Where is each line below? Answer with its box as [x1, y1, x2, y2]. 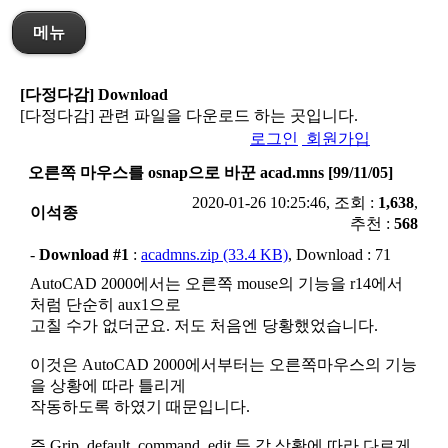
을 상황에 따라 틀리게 [30, 377, 186, 394]
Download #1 [39, 246, 129, 263]
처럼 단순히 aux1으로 [30, 296, 181, 313]
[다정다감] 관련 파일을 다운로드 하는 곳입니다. [20, 107, 358, 124]
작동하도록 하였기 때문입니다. [30, 398, 250, 415]
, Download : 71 [288, 246, 391, 263]
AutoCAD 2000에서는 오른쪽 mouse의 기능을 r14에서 [30, 275, 403, 292]
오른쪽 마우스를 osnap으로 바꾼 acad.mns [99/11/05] [28, 164, 393, 181]
